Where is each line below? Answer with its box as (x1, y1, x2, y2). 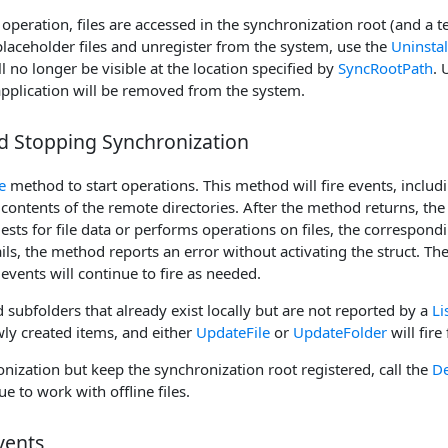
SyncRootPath (338, 58, 433, 79)
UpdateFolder (293, 321, 387, 342)
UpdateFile (196, 321, 270, 342)
